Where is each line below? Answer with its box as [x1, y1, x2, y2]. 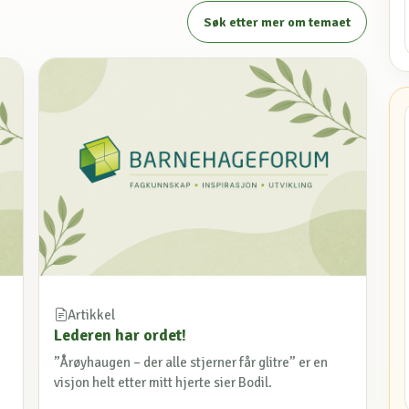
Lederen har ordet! [54, 325, 186, 346]
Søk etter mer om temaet [204, 14, 351, 30]
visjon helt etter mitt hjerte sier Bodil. [54, 373, 272, 391]
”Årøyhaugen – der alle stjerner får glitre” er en [54, 353, 328, 371]
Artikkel [68, 307, 115, 324]
